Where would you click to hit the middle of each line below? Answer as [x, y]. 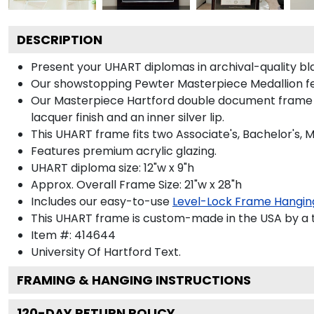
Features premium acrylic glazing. [124, 151]
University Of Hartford [91, 252]
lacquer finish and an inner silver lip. [128, 117]
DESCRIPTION [60, 39]
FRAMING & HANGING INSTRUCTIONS [134, 280]
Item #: [53, 235]
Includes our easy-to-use [100, 201]
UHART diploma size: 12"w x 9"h [112, 168]
